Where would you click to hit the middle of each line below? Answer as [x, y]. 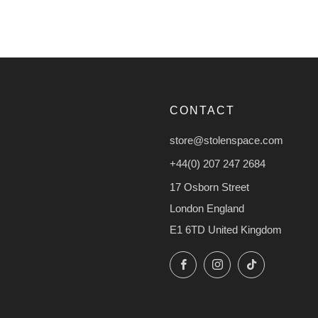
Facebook [218, 262]
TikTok [278, 262]
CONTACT [202, 110]
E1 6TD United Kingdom [226, 230]
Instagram [253, 262]
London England [207, 208]
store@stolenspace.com [226, 140]
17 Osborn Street [209, 187]
